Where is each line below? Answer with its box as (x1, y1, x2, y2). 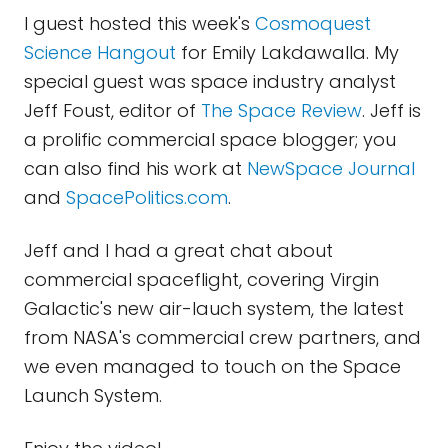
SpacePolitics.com (66, 185, 228, 210)
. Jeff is (362, 98, 421, 123)
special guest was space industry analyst (24, 69, 396, 94)
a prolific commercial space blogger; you (24, 127, 396, 152)
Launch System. (24, 383, 162, 408)
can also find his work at (24, 156, 247, 181)
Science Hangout (24, 40, 176, 65)
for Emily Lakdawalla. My (176, 40, 399, 65)
